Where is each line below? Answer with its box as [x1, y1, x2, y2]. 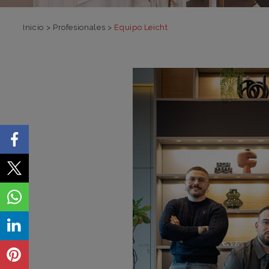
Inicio [23, 23, 44, 32]
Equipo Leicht [114, 23, 168, 32]
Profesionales [52, 23, 106, 32]
